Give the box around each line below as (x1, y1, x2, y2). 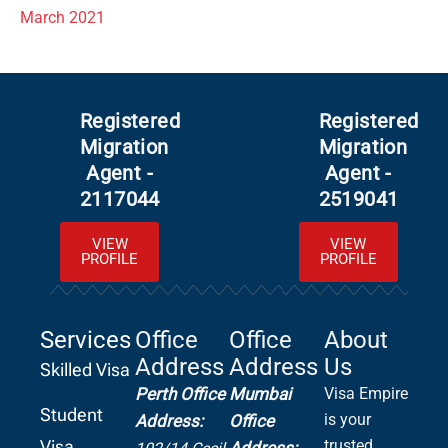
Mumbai (229, 383, 291, 404)
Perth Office (134, 383, 225, 404)
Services (40, 325, 131, 354)
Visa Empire (323, 383, 408, 403)
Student (40, 403, 103, 425)
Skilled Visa (40, 358, 130, 380)
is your (323, 409, 371, 429)
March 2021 (20, 8, 105, 27)
